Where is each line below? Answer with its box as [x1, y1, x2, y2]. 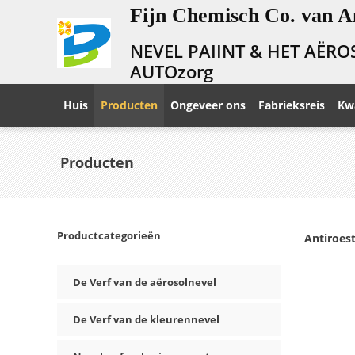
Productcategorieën [57, 228, 161, 242]
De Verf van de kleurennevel [73, 312, 219, 326]
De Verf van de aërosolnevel [73, 275, 216, 289]
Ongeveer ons [170, 97, 246, 113]
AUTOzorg [130, 59, 214, 83]
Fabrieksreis [258, 97, 325, 113]
